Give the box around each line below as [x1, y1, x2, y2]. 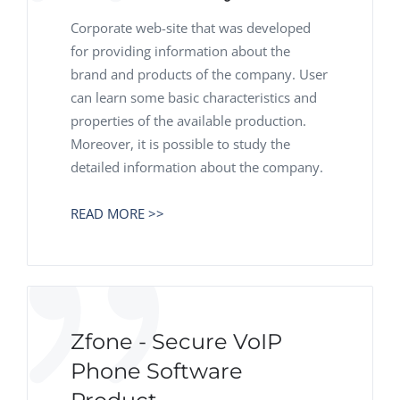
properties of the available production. [71, 112, 306, 129]
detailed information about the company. [71, 158, 323, 176]
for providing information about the [71, 42, 290, 60]
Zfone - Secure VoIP [71, 329, 282, 354]
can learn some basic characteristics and [71, 88, 317, 106]
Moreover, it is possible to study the [71, 135, 290, 153]
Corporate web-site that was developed [71, 19, 311, 37]
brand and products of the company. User [71, 65, 328, 83]
